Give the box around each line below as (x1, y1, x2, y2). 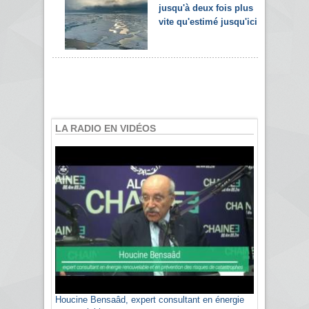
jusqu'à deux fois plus (159, 2, 253, 13)
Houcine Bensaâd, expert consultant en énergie (55, 295, 244, 306)
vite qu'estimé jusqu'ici (159, 16, 257, 27)
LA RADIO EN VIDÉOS (55, 122, 156, 134)
